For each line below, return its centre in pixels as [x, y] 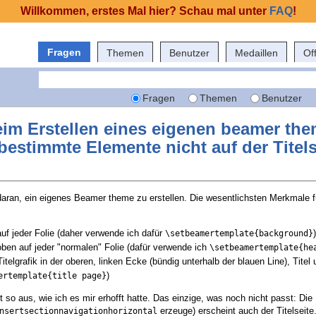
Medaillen [256, 53]
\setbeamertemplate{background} [239, 234]
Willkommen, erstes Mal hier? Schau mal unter [145, 11]
